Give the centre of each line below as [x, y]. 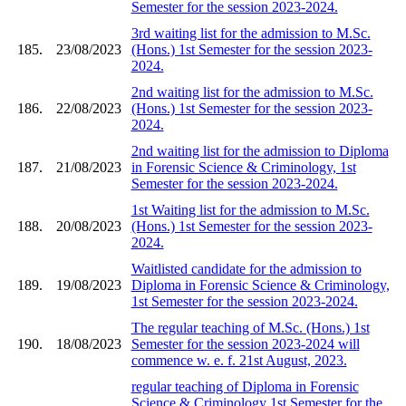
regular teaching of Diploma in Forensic [245, 386]
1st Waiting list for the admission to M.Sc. [250, 209]
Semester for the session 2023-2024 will [245, 343]
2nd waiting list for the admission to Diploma [260, 150]
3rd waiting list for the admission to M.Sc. [251, 33]
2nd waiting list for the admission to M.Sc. [252, 92]
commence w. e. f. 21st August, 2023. [239, 360]
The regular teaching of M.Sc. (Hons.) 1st [250, 327]
